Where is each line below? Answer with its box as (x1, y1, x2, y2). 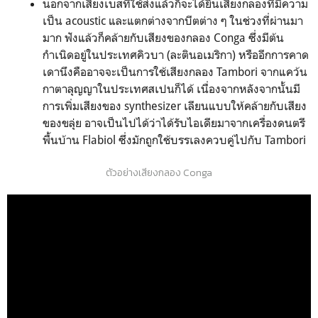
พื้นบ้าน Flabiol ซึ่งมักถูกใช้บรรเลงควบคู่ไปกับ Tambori (43, 133, 306, 147)
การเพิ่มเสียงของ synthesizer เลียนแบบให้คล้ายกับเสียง (43, 99, 307, 113)
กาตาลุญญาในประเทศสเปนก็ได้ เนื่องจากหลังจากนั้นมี (43, 82, 300, 96)
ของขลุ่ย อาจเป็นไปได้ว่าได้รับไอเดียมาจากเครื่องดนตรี (43, 116, 305, 130)
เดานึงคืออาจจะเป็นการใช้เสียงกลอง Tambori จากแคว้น (43, 65, 307, 79)
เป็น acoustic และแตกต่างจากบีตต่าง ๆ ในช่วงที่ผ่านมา (43, 13, 303, 28)
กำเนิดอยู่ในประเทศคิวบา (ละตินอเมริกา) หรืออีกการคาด (43, 48, 309, 62)
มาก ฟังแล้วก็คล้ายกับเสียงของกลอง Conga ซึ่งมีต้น (43, 31, 284, 45)
